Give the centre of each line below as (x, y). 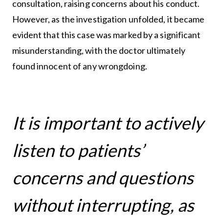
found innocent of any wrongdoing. (79, 66)
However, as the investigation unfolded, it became (108, 19)
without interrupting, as (103, 205)
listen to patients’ (78, 150)
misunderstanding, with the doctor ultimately (99, 51)
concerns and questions (103, 178)
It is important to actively (108, 123)
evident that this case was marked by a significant (106, 35)
